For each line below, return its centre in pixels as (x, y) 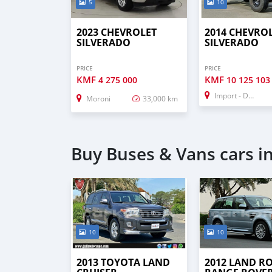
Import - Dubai (232, 96)
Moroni (98, 99)
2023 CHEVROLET (117, 32)
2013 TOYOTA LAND (123, 262)
